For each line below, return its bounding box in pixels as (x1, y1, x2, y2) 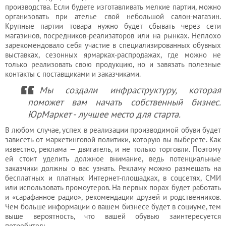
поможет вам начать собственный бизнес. (28, 96, 221, 108)
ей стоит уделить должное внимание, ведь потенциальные (5, 154, 221, 163)
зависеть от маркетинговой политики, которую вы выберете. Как (5, 135, 221, 144)
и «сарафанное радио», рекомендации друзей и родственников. (5, 192, 221, 202)
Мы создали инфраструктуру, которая (39, 84, 221, 96)
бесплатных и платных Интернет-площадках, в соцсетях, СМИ (5, 173, 221, 183)
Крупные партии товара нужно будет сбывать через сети (5, 21, 221, 31)
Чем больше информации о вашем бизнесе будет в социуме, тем (5, 202, 221, 211)
